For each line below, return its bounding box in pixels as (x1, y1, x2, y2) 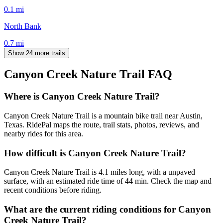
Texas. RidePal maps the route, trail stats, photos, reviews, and (4, 120, 199, 129)
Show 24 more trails (8, 49, 65, 57)
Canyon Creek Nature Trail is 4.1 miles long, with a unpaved (4, 168, 195, 177)
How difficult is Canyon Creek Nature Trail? (4, 147, 186, 158)
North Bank (4, 21, 41, 30)
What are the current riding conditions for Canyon (4, 204, 211, 215)
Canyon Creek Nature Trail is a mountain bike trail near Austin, (4, 111, 203, 120)
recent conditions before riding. (4, 186, 102, 195)
